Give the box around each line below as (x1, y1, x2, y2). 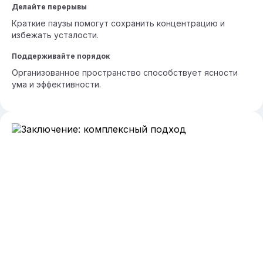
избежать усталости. (12, 30, 99, 40)
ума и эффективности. (12, 79, 101, 89)
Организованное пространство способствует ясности (12, 68, 238, 77)
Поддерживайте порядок (12, 52, 110, 60)
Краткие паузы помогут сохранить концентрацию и (12, 18, 225, 28)
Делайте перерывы (12, 2, 87, 11)
